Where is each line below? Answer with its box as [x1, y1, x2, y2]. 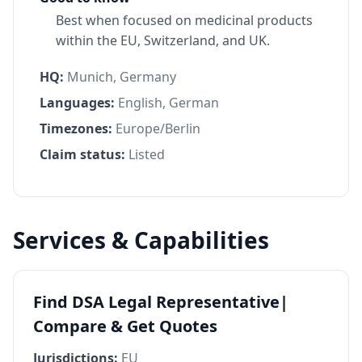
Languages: [40, 94, 115, 112]
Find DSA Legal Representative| [33, 291, 288, 314]
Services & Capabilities [13, 225, 269, 256]
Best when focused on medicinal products [56, 11, 313, 30]
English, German [118, 94, 219, 112]
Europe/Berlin [116, 120, 200, 138]
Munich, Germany [67, 68, 176, 86]
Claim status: [40, 145, 125, 164]
